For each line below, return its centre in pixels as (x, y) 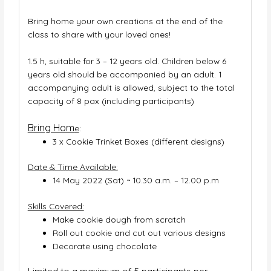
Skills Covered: (56, 206)
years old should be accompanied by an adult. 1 (124, 74)
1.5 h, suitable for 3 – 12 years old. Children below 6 (127, 60)
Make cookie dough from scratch (119, 219)
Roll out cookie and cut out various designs (139, 232)
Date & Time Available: (73, 167)
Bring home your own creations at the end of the (125, 21)
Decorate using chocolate (104, 246)
